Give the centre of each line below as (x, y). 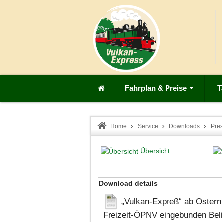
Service (148, 126)
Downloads (184, 126)
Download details (128, 183)
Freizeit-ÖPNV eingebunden (156, 214)
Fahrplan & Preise (156, 88)
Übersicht (155, 150)
